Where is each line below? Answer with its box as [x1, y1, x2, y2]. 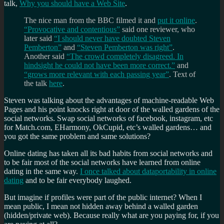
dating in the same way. [4, 166, 80, 175]
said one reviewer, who [120, 24, 195, 33]
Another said [24, 51, 66, 60]
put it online [157, 15, 195, 24]
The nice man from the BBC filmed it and [24, 15, 157, 24]
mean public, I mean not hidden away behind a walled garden [4, 201, 198, 210]
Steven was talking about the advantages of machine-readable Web [4, 95, 214, 104]
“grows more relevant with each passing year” [24, 69, 169, 78]
